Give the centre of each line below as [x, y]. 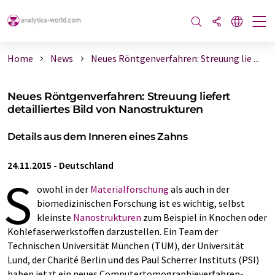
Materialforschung [130, 189]
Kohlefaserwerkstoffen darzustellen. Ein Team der [113, 231]
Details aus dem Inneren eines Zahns [98, 137]
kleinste [55, 217]
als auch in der [199, 189]
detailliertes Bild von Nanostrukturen [105, 109]
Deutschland [86, 165]
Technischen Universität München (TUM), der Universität [126, 246]
